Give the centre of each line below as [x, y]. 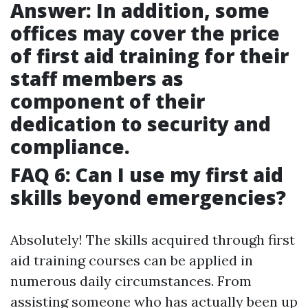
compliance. [70, 147]
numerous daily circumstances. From [131, 281]
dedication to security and [141, 124]
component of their [108, 101]
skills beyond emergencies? [148, 198]
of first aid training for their [150, 56]
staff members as [97, 79]
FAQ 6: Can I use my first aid [147, 175]
